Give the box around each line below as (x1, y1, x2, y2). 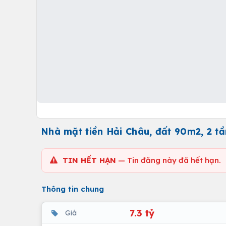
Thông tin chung (41, 184, 104, 194)
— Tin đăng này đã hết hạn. (116, 155, 221, 165)
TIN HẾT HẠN (63, 155, 116, 165)
